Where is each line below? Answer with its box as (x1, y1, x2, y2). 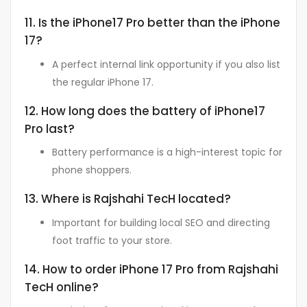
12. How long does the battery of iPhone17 (25, 102, 265, 119)
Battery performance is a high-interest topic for (52, 145, 282, 160)
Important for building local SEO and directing (52, 215, 270, 230)
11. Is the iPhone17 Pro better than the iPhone (25, 14, 280, 32)
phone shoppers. (52, 163, 132, 177)
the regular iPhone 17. (52, 75, 153, 89)
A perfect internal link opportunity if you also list (52, 57, 280, 71)
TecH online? (25, 278, 99, 295)
